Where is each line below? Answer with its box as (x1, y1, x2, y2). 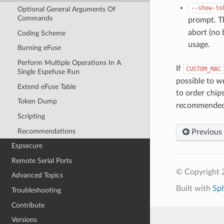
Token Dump (17, 97, 57, 105)
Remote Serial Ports (11, 156, 72, 164)
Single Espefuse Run (17, 68, 79, 76)
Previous (189, 127, 222, 136)
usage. (187, 40, 210, 48)
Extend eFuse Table (17, 82, 76, 90)
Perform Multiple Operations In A (17, 59, 121, 67)
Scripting (17, 112, 45, 120)
